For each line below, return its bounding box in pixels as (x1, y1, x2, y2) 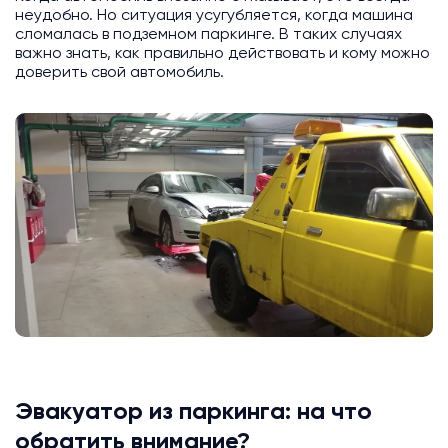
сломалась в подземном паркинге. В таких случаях (15, 27, 402, 44)
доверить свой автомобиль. (15, 65, 224, 82)
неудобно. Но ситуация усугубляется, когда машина (15, 8, 413, 25)
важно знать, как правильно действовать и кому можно (15, 46, 430, 63)
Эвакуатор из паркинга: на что (15, 400, 372, 425)
